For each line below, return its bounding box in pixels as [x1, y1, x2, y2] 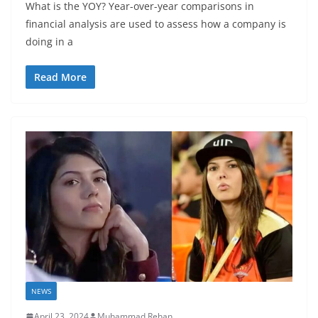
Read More [34, 70, 87, 84]
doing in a [26, 35, 73, 49]
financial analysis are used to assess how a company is [26, 17, 286, 31]
